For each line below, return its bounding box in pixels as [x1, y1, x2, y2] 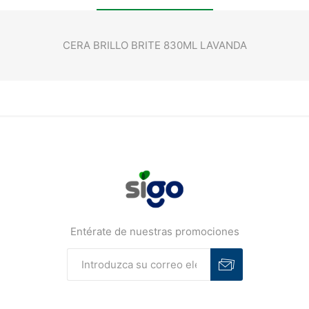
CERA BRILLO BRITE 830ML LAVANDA [62, 39, 247, 52]
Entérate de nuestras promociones [70, 225, 239, 239]
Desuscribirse [168, 283, 239, 298]
